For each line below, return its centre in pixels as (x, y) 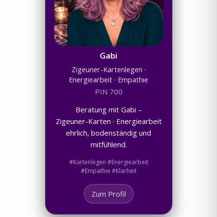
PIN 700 (108, 91)
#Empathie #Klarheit (108, 170)
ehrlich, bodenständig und (108, 132)
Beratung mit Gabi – (108, 109)
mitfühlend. (108, 144)
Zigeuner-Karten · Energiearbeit (108, 121)
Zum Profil (108, 194)
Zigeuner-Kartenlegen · (108, 69)
